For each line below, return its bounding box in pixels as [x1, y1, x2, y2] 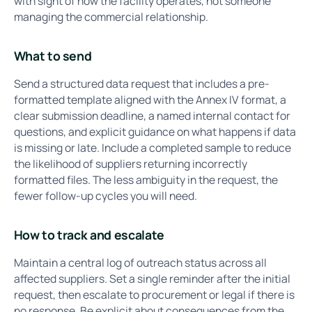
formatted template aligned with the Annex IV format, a [13, 91, 286, 107]
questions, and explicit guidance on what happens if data [13, 123, 296, 139]
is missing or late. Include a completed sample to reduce [13, 139, 291, 155]
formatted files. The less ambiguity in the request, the [13, 171, 278, 187]
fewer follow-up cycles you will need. [13, 187, 197, 203]
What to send [13, 47, 92, 65]
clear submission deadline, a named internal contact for [13, 107, 290, 123]
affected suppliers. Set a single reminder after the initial [13, 271, 290, 287]
